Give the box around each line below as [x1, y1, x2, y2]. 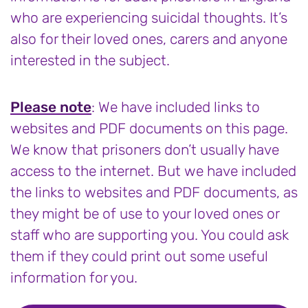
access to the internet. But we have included [10, 162, 296, 179]
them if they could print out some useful [10, 247, 268, 265]
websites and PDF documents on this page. [10, 120, 288, 137]
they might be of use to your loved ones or [10, 205, 279, 222]
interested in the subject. [10, 52, 170, 69]
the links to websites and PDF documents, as [10, 184, 298, 201]
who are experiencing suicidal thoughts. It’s [10, 9, 287, 26]
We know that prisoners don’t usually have [10, 141, 279, 158]
